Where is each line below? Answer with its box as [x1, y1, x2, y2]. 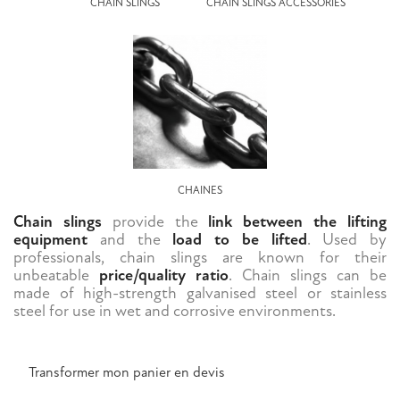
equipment [13, 229, 87, 251]
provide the [101, 212, 209, 233]
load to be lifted [172, 229, 307, 251]
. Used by [306, 229, 387, 251]
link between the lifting [208, 212, 387, 233]
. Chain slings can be [229, 265, 387, 287]
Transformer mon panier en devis [29, 363, 225, 382]
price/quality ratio [99, 265, 229, 287]
